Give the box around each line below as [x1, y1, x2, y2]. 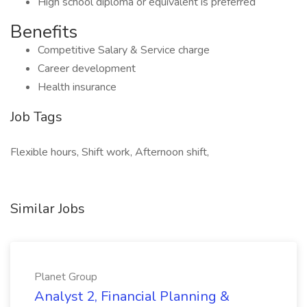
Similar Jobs [10, 199, 85, 218]
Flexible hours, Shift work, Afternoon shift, [10, 145, 209, 160]
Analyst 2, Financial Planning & [34, 287, 230, 306]
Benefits [10, 20, 77, 44]
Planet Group [34, 269, 97, 284]
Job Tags [10, 108, 62, 126]
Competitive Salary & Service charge [38, 42, 210, 58]
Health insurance [38, 79, 116, 95]
